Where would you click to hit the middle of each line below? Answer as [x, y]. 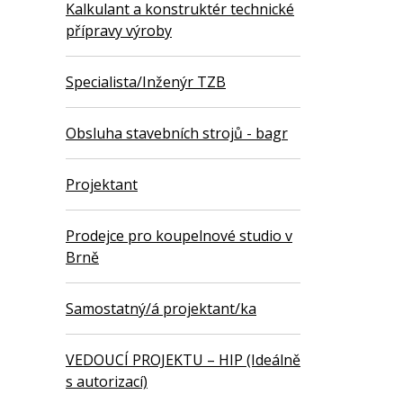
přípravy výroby [119, 31]
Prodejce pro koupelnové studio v [179, 236]
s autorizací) [107, 382]
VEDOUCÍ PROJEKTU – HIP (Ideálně [183, 360]
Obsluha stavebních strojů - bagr [177, 134]
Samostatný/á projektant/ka [161, 309]
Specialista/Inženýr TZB [146, 82]
